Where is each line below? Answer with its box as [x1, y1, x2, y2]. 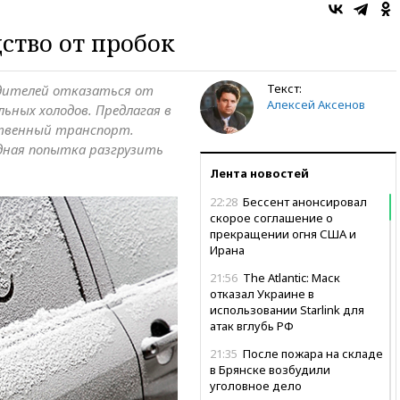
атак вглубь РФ [210, 317, 294, 334]
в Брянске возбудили [210, 361, 330, 378]
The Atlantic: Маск [240, 269, 340, 286]
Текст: [267, 79, 302, 96]
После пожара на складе [240, 345, 383, 362]
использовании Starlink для [210, 301, 364, 318]
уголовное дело [210, 377, 302, 394]
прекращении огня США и [210, 225, 356, 242]
